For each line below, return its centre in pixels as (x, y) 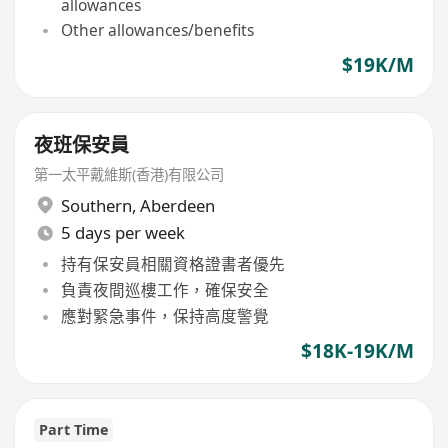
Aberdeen (177, 205)
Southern (96, 205)
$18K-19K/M (357, 350)
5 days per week (122, 233)
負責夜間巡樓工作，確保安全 (164, 290)
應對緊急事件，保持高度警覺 (164, 316)
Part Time (74, 430)
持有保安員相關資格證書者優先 (172, 263)
